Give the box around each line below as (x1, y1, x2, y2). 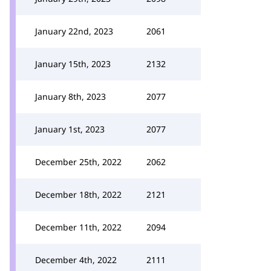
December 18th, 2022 (35, 189, 122, 200)
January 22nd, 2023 (35, 25, 113, 37)
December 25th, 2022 (35, 156, 122, 168)
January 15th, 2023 (35, 58, 111, 70)
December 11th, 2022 (35, 221, 122, 233)
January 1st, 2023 (35, 123, 105, 135)
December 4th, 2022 (35, 254, 117, 266)
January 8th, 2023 (35, 91, 106, 102)
